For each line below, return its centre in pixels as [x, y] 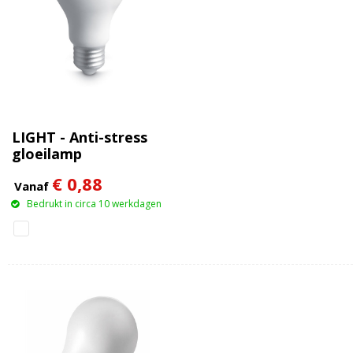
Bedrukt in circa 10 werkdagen [95, 203]
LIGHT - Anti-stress [80, 137]
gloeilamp [47, 153]
